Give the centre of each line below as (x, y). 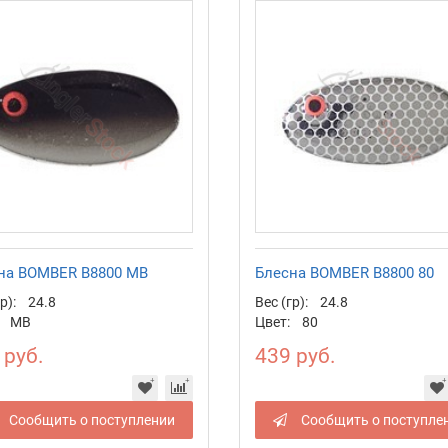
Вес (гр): (281, 301)
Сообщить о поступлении (91, 419)
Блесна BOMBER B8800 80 (344, 272)
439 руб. (295, 355)
